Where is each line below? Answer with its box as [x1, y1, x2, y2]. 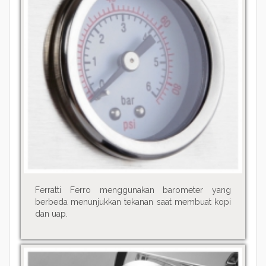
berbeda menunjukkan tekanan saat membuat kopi [34, 197, 232, 207]
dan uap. [34, 208, 68, 218]
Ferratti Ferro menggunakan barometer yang [34, 185, 232, 195]
